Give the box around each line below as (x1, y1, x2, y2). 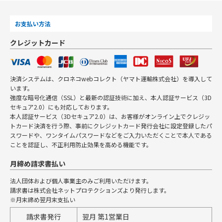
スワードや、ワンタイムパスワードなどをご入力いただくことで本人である (10, 131, 212, 140)
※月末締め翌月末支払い (10, 195, 75, 204)
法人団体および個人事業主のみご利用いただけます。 (10, 176, 152, 185)
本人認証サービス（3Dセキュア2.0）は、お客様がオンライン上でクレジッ (10, 112, 210, 121)
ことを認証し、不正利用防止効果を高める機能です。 (10, 140, 152, 149)
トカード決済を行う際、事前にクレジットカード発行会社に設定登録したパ (10, 121, 212, 130)
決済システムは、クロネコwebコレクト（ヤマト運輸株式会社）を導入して (10, 74, 212, 83)
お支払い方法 (15, 19, 51, 28)
